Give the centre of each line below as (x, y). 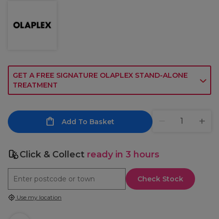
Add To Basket (88, 122)
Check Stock (161, 179)
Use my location (38, 197)
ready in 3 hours (123, 154)
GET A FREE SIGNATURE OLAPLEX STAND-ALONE (100, 75)
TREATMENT (35, 85)
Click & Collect (53, 154)
